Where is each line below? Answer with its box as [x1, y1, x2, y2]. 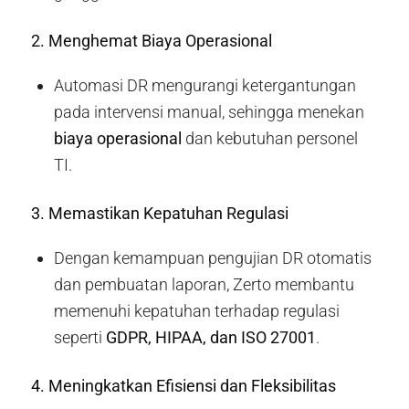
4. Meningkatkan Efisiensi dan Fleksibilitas [30, 376, 336, 396]
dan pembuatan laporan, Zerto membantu [53, 275, 354, 295]
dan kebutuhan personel [181, 128, 358, 148]
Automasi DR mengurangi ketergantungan [53, 75, 356, 95]
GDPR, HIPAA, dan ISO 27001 [105, 328, 316, 348]
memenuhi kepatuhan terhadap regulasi [53, 301, 340, 321]
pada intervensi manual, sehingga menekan [53, 101, 364, 121]
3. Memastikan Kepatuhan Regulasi [30, 203, 288, 223]
